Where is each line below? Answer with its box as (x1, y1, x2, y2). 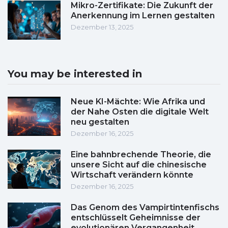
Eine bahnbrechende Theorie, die (71, 150, 211, 160)
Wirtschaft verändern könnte (71, 170, 193, 180)
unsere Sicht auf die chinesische (71, 160, 207, 170)
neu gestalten (71, 117, 129, 127)
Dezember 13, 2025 (71, 23, 133, 32)
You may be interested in (8, 68, 142, 80)
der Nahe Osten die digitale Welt (71, 107, 209, 117)
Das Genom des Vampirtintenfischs (71, 203, 219, 213)
